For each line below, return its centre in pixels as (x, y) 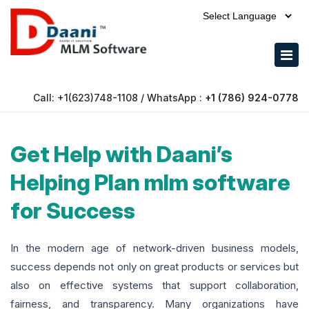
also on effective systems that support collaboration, (154, 286)
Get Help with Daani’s (121, 154)
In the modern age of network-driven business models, (154, 248)
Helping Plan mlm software (150, 183)
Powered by (263, 32)
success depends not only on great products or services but (154, 267)
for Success (73, 211)
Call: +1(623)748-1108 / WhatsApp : (119, 98)
